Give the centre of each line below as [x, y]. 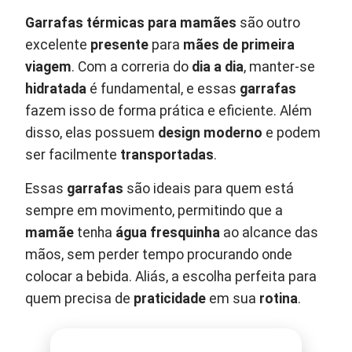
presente [120, 44]
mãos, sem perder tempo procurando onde [159, 254]
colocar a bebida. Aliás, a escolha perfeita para [171, 276]
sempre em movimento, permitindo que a [154, 210]
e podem [292, 132]
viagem [49, 66]
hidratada [56, 88]
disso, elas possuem [92, 132]
